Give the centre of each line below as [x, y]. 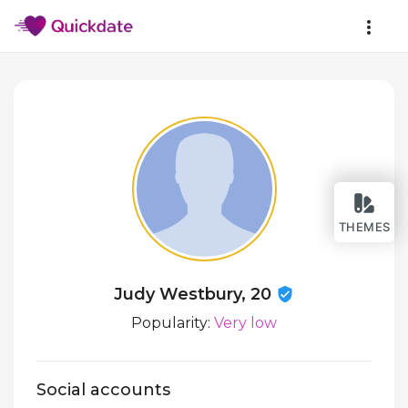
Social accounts [103, 390]
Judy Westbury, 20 [195, 294]
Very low [245, 323]
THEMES [364, 227]
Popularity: [173, 323]
